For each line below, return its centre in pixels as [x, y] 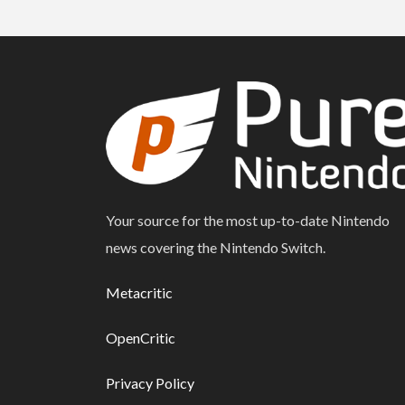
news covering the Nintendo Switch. [216, 248]
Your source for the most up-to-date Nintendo [248, 221]
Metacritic [139, 293]
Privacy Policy [150, 383]
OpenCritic [141, 338]
